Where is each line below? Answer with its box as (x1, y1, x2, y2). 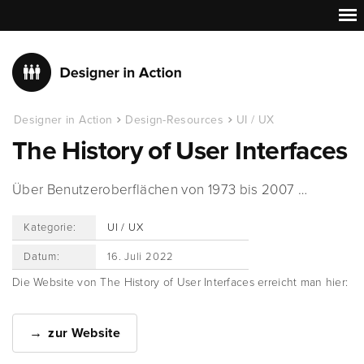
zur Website (48, 325, 120, 341)
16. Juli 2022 (107, 250, 175, 263)
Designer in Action (14, 113, 113, 127)
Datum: (24, 250, 60, 263)
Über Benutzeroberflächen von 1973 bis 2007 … (12, 181, 307, 198)
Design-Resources (125, 113, 223, 127)
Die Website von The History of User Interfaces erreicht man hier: (12, 275, 349, 289)
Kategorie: (24, 221, 76, 234)
